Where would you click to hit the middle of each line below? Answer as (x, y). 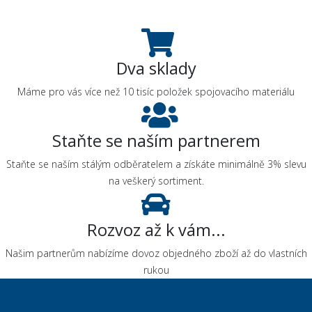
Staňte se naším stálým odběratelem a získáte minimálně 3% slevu (156, 164)
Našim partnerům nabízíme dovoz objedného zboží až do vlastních (156, 253)
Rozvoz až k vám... (156, 230)
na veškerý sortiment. (156, 181)
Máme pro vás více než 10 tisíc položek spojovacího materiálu (156, 92)
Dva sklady (156, 68)
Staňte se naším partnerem (156, 141)
